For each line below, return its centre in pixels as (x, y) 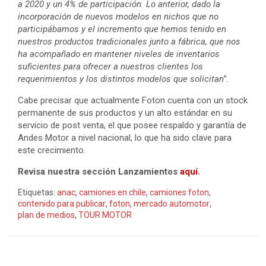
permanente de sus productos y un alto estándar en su (125, 113)
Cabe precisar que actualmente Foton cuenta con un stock (133, 100)
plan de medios (46, 215)
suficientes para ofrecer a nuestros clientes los (110, 66)
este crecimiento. (52, 150)
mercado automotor (172, 203)
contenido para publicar (62, 203)
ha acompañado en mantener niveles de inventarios (119, 54)
